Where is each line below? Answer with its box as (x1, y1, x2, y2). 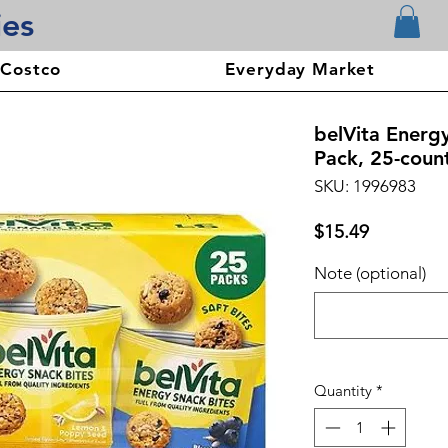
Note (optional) (314, 263, 426, 284)
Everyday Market (225, 59, 376, 80)
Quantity (314, 381, 372, 401)
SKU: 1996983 (314, 176, 416, 197)
